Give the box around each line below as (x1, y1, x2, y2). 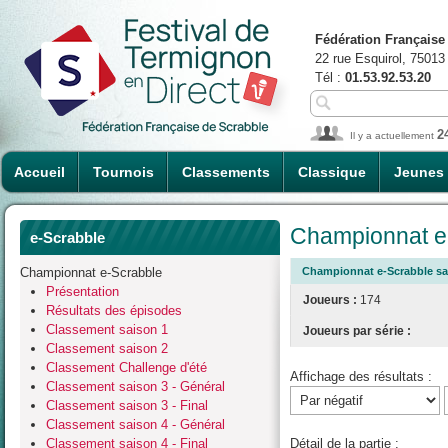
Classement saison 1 (46, 321, 168, 337)
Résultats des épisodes (46, 302, 182, 318)
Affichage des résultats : (290, 368, 432, 384)
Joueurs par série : (303, 324, 411, 339)
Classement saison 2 (46, 340, 168, 356)
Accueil (14, 164, 65, 180)
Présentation (46, 283, 119, 299)
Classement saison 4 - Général (46, 416, 225, 432)
